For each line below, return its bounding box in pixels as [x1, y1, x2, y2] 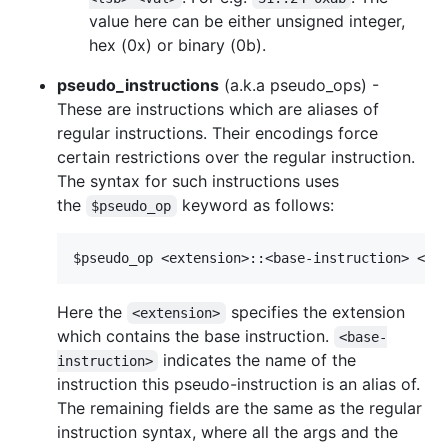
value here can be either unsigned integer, [89, 11, 405, 32]
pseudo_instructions [57, 75, 219, 96]
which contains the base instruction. [57, 326, 334, 347]
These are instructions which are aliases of [57, 99, 379, 120]
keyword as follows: [176, 195, 334, 216]
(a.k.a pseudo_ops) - [219, 75, 379, 96]
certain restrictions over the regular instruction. [57, 147, 415, 168]
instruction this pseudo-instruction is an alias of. [57, 374, 420, 395]
